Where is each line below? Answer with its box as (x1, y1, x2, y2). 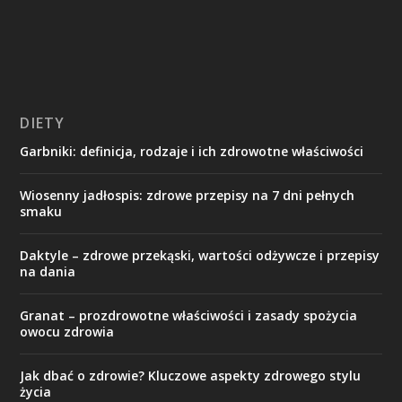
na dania (20, 263, 76, 281)
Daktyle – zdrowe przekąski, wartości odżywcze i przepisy (20, 247, 380, 265)
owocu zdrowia (20, 323, 115, 341)
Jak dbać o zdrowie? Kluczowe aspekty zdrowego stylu (20, 367, 362, 385)
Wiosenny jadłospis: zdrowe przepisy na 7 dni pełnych (20, 187, 355, 205)
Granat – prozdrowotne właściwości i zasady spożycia (20, 307, 358, 325)
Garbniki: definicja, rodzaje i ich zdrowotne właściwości (20, 143, 364, 161)
